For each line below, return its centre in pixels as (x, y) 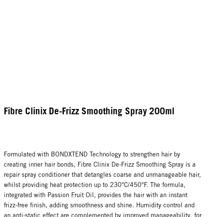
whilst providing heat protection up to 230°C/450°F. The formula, (95, 185)
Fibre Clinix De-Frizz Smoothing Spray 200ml (89, 111)
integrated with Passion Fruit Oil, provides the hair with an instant (96, 195)
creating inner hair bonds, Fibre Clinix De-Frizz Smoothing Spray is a (100, 164)
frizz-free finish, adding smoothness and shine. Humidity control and (99, 205)
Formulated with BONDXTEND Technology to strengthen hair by (92, 154)
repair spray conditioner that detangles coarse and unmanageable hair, (102, 174)
